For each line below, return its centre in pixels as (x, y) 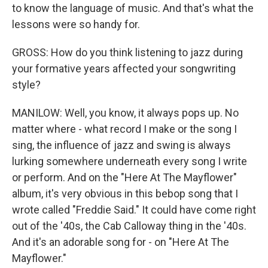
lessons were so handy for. (76, 24)
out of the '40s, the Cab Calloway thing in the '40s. (129, 226)
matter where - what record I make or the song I (124, 129)
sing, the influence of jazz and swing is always (121, 145)
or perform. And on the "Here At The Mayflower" (124, 177)
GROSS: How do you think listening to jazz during (127, 52)
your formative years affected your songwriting (124, 68)
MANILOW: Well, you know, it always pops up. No (125, 113)
